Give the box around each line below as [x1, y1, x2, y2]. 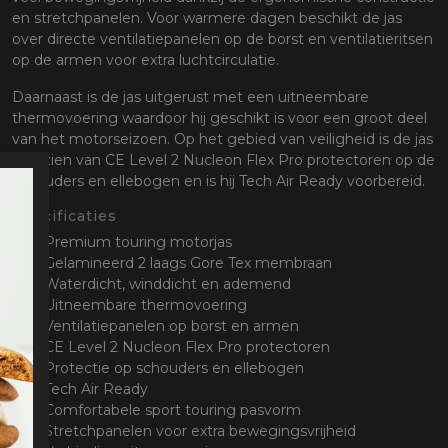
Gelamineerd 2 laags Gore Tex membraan [44, 254, 332, 273]
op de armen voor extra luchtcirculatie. [12, 51, 279, 70]
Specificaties [12, 207, 117, 226]
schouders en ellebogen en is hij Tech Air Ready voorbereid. [12, 172, 425, 191]
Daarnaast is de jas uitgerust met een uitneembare [12, 88, 369, 107]
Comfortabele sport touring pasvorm [44, 401, 301, 420]
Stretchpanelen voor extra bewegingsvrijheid [44, 422, 356, 441]
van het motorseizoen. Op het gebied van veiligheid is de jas [12, 130, 433, 149]
